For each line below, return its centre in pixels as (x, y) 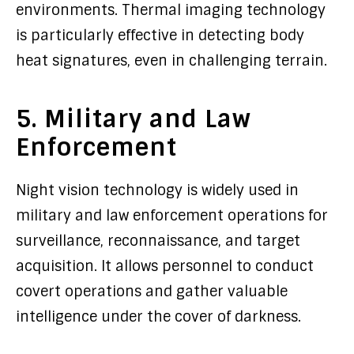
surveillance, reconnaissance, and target (158, 241)
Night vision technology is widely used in (157, 190)
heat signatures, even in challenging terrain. (171, 61)
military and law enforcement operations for (172, 216)
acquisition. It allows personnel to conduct (165, 266)
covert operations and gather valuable (152, 292)
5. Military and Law (134, 119)
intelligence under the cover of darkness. (158, 317)
